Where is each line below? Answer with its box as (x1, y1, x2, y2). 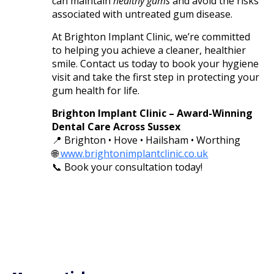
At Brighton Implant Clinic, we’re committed (52, 29, 251, 43)
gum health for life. (52, 83, 140, 97)
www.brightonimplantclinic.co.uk (58, 146, 209, 160)
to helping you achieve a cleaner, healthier (52, 43, 246, 57)
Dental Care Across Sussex (52, 119, 181, 133)
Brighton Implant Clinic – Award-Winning (52, 106, 253, 120)
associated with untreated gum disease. (52, 7, 233, 21)
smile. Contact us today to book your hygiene (52, 56, 259, 70)
